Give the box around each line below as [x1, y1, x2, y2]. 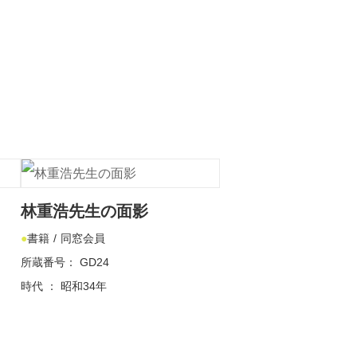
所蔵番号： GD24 [21, 256, 109, 269]
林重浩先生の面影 [21, 202, 148, 220]
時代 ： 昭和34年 [21, 280, 107, 292]
